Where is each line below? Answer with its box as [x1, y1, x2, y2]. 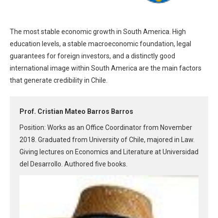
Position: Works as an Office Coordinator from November [19, 124, 192, 132]
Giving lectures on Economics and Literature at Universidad [19, 148, 199, 156]
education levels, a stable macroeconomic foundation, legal [10, 40, 191, 48]
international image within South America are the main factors [10, 64, 201, 73]
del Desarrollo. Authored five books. [19, 160, 127, 168]
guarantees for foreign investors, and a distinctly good [10, 52, 175, 60]
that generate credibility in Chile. [10, 76, 108, 85]
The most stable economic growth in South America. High [10, 28, 186, 36]
